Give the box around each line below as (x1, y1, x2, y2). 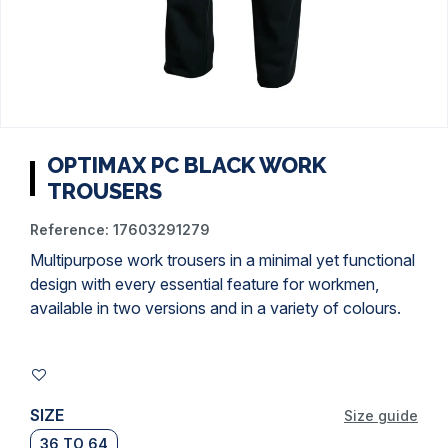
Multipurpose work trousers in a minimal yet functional (30, 250, 415, 270)
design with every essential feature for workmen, (30, 274, 379, 294)
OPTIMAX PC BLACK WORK (47, 152, 326, 178)
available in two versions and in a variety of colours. (30, 298, 401, 318)
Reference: (30, 221, 109, 238)
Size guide (344, 407, 418, 424)
